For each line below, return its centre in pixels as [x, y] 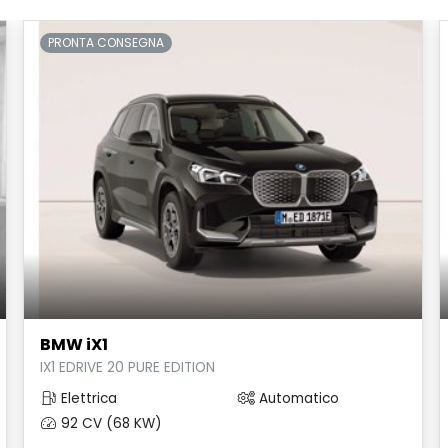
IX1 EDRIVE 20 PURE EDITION [127, 368]
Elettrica [87, 399]
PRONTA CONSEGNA [106, 42]
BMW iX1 [74, 345]
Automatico [297, 399]
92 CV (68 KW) [109, 424]
